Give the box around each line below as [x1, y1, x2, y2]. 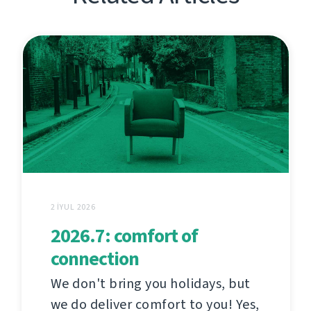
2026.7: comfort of [50, 222, 198, 249]
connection [50, 245, 139, 271]
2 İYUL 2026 [50, 201, 96, 212]
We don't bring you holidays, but [50, 274, 251, 293]
